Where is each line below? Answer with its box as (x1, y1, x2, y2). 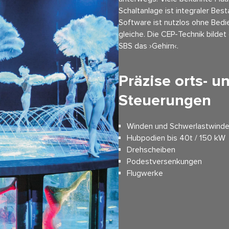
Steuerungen (119, 91, 211, 110)
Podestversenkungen (126, 156, 202, 167)
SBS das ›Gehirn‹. (119, 40, 178, 51)
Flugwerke (126, 168, 163, 179)
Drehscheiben (126, 145, 175, 155)
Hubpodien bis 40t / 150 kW (126, 133, 225, 144)
